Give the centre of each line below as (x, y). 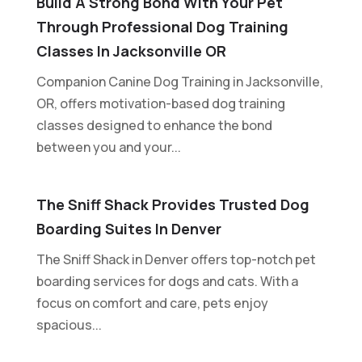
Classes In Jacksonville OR (131, 51)
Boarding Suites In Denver (128, 228)
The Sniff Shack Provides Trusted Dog (173, 204)
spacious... (69, 324)
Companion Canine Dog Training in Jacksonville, (179, 81)
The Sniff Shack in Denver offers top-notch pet (176, 259)
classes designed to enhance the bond (154, 125)
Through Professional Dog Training (162, 26)
